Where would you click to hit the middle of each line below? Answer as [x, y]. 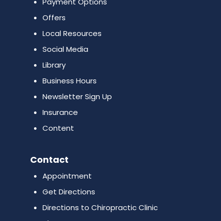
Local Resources [72, 33]
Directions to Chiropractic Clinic [100, 207]
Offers [54, 17]
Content [58, 128]
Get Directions [69, 191]
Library [54, 65]
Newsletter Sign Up [77, 96]
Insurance [60, 112]
